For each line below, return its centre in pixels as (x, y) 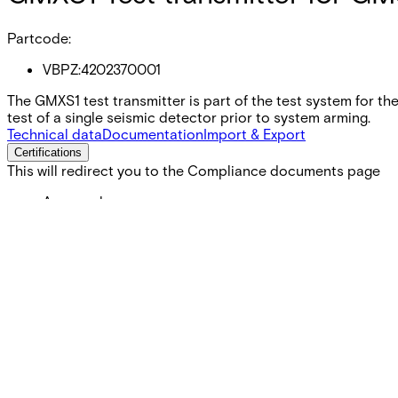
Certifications (48, 152)
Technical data (55, 133)
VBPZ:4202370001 (102, 68)
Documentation (153, 133)
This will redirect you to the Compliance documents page (194, 170)
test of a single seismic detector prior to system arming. (189, 116)
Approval (73, 201)
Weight (65, 263)
